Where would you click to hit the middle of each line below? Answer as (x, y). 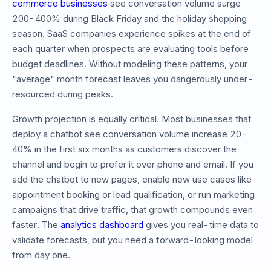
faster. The (36, 225)
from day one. (41, 255)
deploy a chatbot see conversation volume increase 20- (130, 134)
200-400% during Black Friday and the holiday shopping (129, 19)
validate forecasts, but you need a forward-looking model (132, 240)
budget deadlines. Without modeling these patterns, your (130, 64)
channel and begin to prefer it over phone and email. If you (133, 165)
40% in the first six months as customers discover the (124, 149)
